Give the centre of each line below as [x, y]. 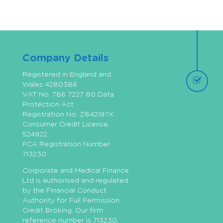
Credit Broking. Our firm [63, 210]
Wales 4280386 [50, 85]
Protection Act [48, 105]
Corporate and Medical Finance [76, 170]
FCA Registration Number [66, 145]
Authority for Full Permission [71, 200]
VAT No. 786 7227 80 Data [68, 95]
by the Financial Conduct [64, 190]
